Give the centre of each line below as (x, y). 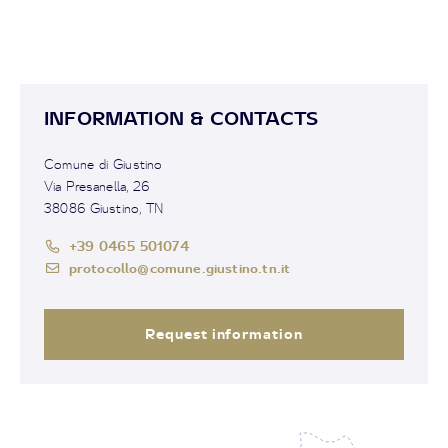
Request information (224, 334)
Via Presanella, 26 (97, 186)
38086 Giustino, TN (104, 208)
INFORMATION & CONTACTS (181, 118)
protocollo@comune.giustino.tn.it (179, 268)
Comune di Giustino (103, 164)
